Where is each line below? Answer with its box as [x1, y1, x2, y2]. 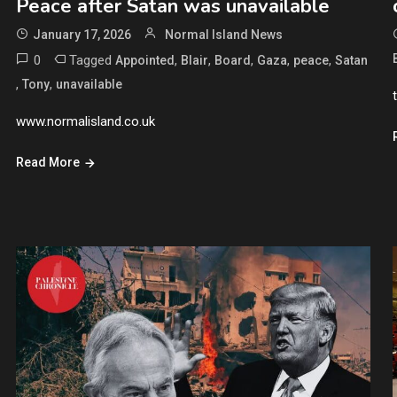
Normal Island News [164, 27, 283, 42]
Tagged [68, 51, 115, 68]
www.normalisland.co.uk [15, 113, 155, 129]
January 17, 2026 [32, 27, 131, 42]
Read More [15, 154, 80, 169]
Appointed [114, 52, 175, 67]
